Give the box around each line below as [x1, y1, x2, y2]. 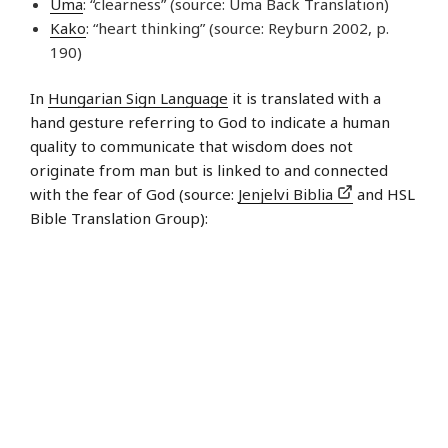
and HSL [353, 184, 415, 205]
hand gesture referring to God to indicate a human [30, 112, 390, 133]
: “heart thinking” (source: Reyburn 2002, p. [86, 17, 389, 38]
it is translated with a [228, 88, 381, 109]
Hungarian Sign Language [48, 88, 228, 109]
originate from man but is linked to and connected [30, 160, 388, 181]
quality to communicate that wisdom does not [30, 136, 353, 157]
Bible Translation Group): [30, 208, 208, 229]
